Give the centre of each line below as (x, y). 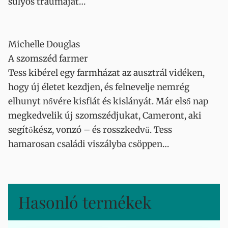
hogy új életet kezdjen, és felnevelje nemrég (99, 87)
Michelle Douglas (44, 44)
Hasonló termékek (85, 202)
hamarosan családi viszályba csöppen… (89, 144)
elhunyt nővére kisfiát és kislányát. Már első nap (108, 101)
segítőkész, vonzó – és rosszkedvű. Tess (90, 130)
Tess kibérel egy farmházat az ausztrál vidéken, (106, 73)
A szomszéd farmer (48, 59)
